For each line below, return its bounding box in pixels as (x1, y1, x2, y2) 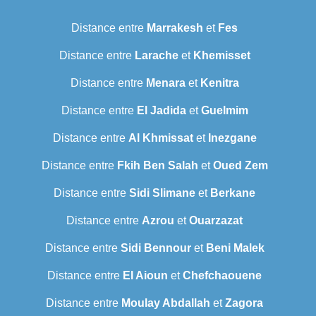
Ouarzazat (189, 214, 243, 227)
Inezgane (207, 132, 257, 145)
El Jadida (136, 104, 186, 117)
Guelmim (200, 104, 248, 117)
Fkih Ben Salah (116, 159, 198, 172)
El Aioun (123, 269, 168, 282)
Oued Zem (212, 159, 268, 172)
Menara (145, 77, 186, 90)
